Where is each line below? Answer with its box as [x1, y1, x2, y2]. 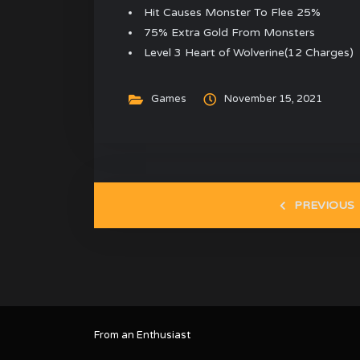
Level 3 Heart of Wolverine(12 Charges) [144, 46, 354, 60]
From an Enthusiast [94, 329, 190, 342]
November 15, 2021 [223, 92, 322, 106]
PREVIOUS [293, 198, 354, 213]
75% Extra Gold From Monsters [144, 26, 316, 40]
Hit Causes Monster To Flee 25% [144, 6, 321, 20]
